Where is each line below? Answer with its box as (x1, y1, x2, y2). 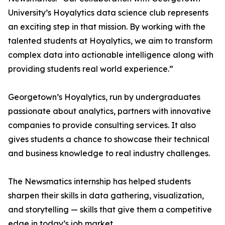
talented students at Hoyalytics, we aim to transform (8, 36, 212, 46)
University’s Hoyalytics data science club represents (8, 8, 208, 18)
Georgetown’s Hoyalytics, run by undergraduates (8, 92, 200, 102)
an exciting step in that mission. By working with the (8, 22, 205, 32)
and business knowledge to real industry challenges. (8, 148, 210, 158)
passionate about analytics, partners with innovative (8, 106, 211, 116)
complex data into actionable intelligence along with (8, 50, 213, 60)
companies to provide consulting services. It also (8, 120, 196, 130)
